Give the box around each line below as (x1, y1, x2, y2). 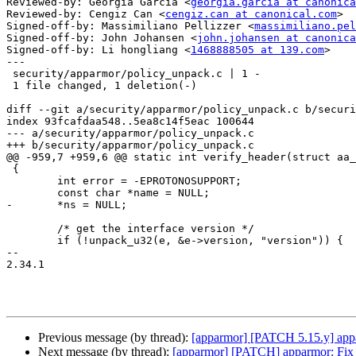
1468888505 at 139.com (191, 44, 324, 56)
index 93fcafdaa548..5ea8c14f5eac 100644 (6, 115, 254, 128)
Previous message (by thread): (38, 331, 192, 345)
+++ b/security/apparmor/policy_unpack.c (6, 139, 254, 152)
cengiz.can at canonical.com (165, 8, 337, 21)
